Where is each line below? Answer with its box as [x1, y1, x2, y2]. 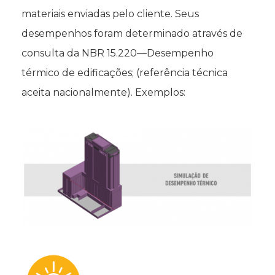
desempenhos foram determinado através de [21, 28, 242, 40]
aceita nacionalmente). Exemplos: [21, 87, 185, 99]
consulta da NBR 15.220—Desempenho [21, 47, 214, 60]
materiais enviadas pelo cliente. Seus [21, 8, 199, 20]
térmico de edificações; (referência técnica [21, 67, 228, 79]
